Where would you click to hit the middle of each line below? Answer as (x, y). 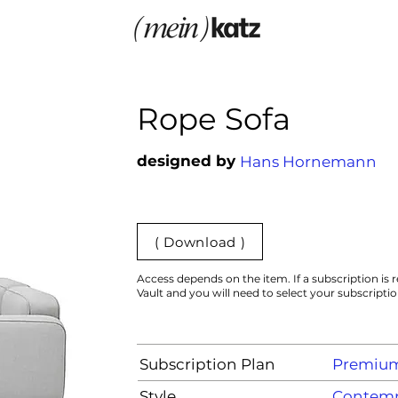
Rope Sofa (214, 119)
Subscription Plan (207, 364)
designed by (186, 161)
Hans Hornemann (308, 161)
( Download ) (200, 242)
